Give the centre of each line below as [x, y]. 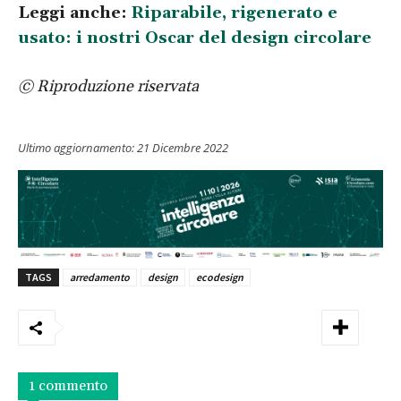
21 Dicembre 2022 [183, 147]
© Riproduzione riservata [108, 86]
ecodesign [220, 277]
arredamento [100, 277]
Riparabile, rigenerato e [235, 13]
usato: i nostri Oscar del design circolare [195, 38]
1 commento [68, 386]
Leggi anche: [75, 13]
